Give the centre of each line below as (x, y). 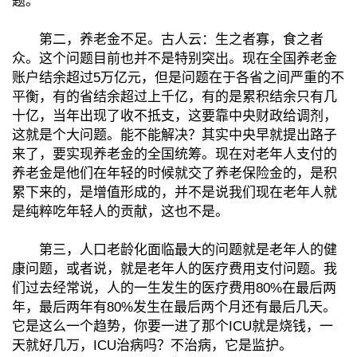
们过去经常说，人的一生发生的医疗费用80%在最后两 (174, 288)
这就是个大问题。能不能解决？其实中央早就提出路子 (175, 135)
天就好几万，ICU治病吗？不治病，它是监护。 (152, 345)
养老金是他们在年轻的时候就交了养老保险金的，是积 (175, 173)
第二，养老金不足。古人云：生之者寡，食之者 (168, 39)
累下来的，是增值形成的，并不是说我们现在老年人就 (175, 192)
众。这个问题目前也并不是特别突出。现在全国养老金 (175, 58)
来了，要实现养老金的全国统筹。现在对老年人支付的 (175, 154)
